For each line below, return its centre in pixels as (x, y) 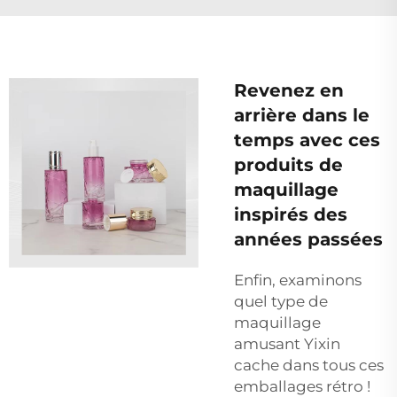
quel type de (281, 302)
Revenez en (289, 91)
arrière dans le (302, 116)
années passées (308, 240)
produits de (288, 165)
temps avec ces (307, 140)
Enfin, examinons (298, 280)
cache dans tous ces (309, 366)
